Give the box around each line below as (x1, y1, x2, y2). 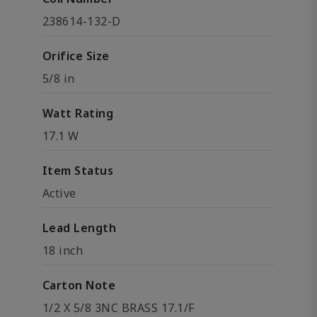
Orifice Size (42, 48, 110, 64)
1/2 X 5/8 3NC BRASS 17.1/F (42, 300, 195, 316)
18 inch (42, 243, 83, 258)
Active (42, 185, 76, 201)
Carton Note (42, 277, 116, 293)
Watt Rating (42, 105, 114, 121)
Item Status (42, 163, 114, 178)
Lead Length (42, 220, 117, 236)
